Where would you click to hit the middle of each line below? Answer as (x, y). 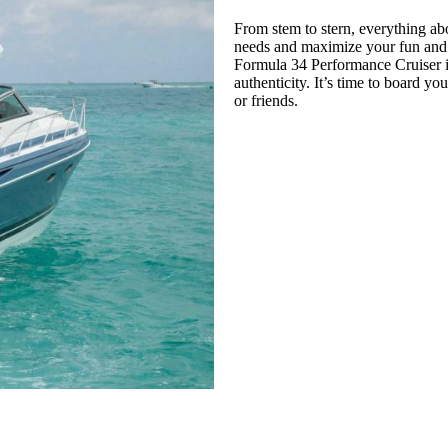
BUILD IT (290, 223)
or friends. (266, 100)
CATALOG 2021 (310, 164)
